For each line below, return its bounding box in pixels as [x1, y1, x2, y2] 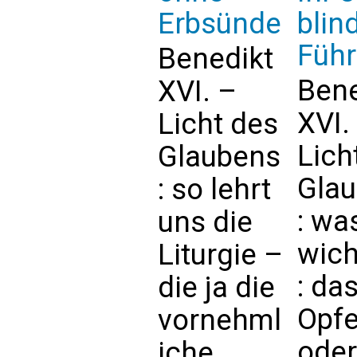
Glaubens [158, 139, 280, 174]
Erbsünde [158, 6, 281, 41]
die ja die [158, 270, 275, 304]
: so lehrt [158, 172, 271, 206]
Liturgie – [158, 237, 283, 272]
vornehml [158, 303, 281, 337]
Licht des [158, 107, 278, 141]
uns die [158, 205, 253, 239]
